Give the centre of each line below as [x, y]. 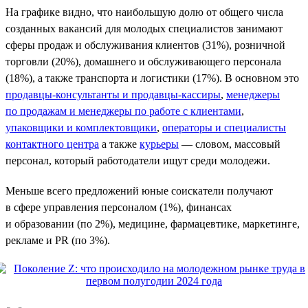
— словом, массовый [230, 144]
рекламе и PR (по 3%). [58, 240]
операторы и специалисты [224, 127]
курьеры [159, 144]
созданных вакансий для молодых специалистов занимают [144, 28]
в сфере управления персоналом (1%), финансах [119, 207]
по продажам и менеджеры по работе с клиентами [123, 111]
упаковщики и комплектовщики [81, 127]
